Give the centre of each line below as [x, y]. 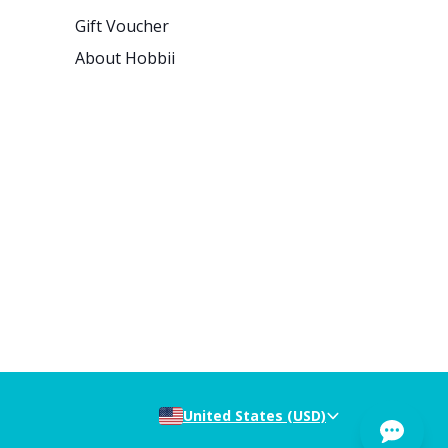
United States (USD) [254, 416]
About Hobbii [124, 58]
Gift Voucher [121, 26]
